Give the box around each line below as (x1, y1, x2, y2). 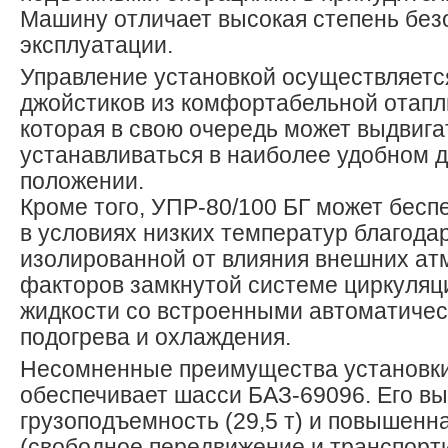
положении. (20, 169, 144, 194)
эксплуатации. (20, 33, 173, 58)
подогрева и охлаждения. (20, 325, 291, 350)
